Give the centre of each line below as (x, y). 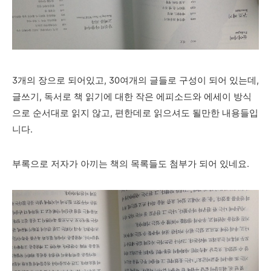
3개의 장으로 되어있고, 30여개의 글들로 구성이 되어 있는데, (135, 81)
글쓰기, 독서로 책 (49, 97)
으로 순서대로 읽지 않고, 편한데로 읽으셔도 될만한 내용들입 (135, 113)
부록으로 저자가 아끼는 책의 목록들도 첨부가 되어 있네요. (131, 164)
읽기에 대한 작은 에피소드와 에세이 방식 (168, 97)
